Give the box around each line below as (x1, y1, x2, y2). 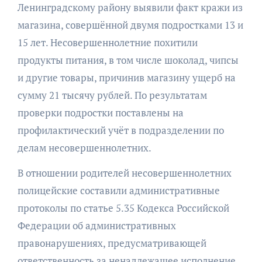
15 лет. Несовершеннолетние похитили (17, 36, 198, 50)
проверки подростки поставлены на (17, 106, 184, 120)
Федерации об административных (17, 219, 176, 233)
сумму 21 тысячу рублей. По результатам (17, 88, 207, 102)
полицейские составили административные (17, 184, 220, 198)
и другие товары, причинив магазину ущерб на (17, 71, 236, 85)
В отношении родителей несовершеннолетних (17, 166, 232, 180)
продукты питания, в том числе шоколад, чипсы (17, 53, 239, 67)
